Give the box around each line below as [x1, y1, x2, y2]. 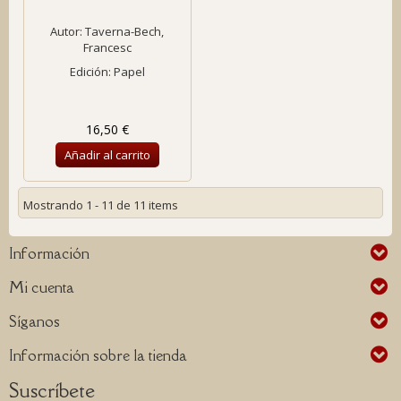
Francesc [82, 39, 132, 55]
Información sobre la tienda [9, 346, 187, 365]
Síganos [9, 311, 60, 331]
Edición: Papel [69, 64, 145, 80]
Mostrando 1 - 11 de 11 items [23, 197, 178, 213]
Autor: [50, 23, 86, 39]
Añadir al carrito [64, 147, 150, 163]
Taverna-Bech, [85, 23, 165, 39]
